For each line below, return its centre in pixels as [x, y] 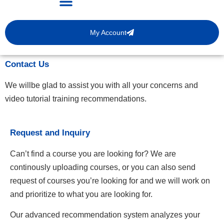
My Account [108, 32]
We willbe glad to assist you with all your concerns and [101, 85]
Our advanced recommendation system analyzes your [105, 215]
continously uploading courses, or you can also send [103, 167]
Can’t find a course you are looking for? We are [93, 153]
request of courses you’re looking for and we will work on [110, 180]
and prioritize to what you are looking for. [81, 194]
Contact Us [27, 64]
